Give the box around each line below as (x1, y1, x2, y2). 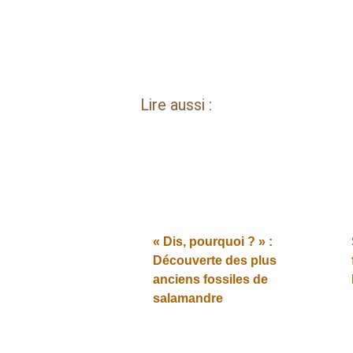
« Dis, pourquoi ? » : (152, 234, 273, 248)
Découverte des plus (152, 253, 277, 267)
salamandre (152, 291, 223, 305)
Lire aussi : (139, 95, 212, 114)
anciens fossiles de (152, 272, 268, 286)
